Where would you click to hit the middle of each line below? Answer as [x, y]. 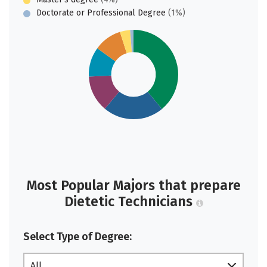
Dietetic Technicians [130, 202]
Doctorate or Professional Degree [101, 13]
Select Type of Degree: [77, 237]
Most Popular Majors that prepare [133, 186]
